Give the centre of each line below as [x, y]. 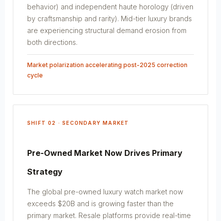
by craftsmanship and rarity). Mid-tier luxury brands [110, 18]
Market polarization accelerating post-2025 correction [107, 65]
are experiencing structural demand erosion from [107, 30]
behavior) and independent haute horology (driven [110, 6]
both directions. [52, 42]
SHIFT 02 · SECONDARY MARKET [78, 123]
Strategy [45, 171]
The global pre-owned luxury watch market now [105, 191]
